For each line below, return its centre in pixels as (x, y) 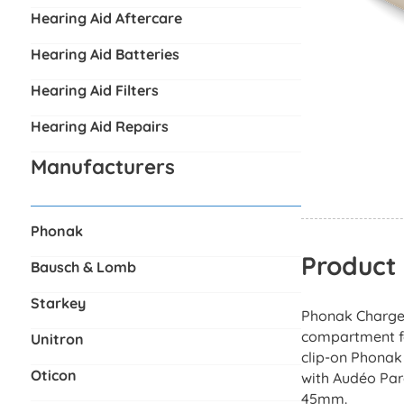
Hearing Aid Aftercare (106, 18)
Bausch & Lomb (83, 266)
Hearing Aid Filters (94, 90)
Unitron (57, 339)
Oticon (53, 375)
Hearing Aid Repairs (99, 126)
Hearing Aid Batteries (105, 54)
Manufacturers (102, 166)
